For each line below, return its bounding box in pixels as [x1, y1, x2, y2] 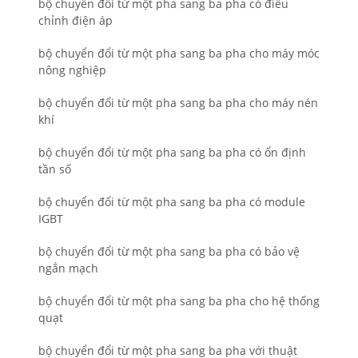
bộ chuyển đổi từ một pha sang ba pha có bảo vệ [38, 244, 300, 260]
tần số [38, 161, 71, 177]
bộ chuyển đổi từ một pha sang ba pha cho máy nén [38, 95, 318, 111]
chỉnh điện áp [38, 13, 113, 29]
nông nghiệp [38, 62, 106, 78]
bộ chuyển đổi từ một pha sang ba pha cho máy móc [38, 46, 320, 62]
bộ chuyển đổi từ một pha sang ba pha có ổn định [38, 145, 306, 161]
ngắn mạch [38, 261, 98, 276]
